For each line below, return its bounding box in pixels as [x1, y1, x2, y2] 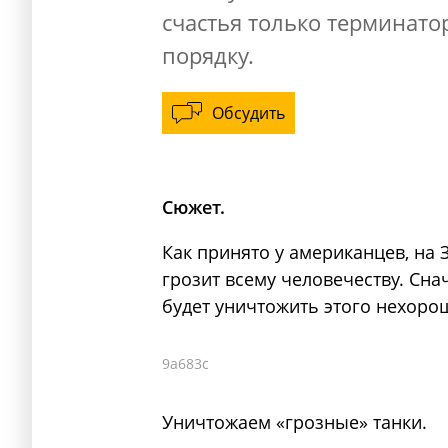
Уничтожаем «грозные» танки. [162, 410, 427, 435]
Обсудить [212, 102, 285, 124]
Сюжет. [162, 195, 225, 219]
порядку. [162, 40, 254, 70]
